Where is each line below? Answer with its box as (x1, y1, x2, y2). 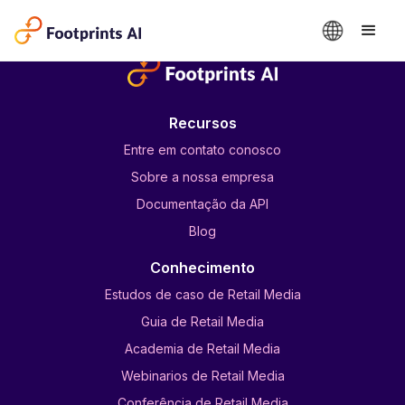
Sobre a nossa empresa (131, 169, 274, 184)
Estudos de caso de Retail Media (104, 287, 301, 302)
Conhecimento (150, 259, 255, 277)
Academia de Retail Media (125, 341, 280, 356)
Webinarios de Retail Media (120, 368, 285, 383)
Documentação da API (137, 196, 268, 212)
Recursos (168, 114, 237, 132)
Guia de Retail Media (141, 314, 264, 329)
